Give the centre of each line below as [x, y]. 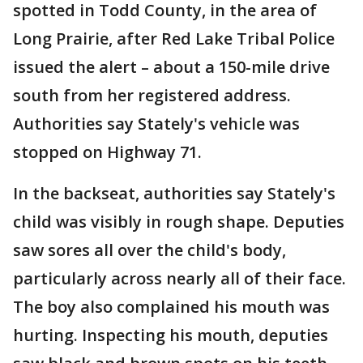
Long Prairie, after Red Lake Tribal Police [174, 38]
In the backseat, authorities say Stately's [174, 193]
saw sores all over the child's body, [149, 250]
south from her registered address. [152, 95]
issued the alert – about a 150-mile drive [171, 67]
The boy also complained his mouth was [171, 307]
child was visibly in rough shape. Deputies [179, 222]
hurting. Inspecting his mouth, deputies [171, 335]
